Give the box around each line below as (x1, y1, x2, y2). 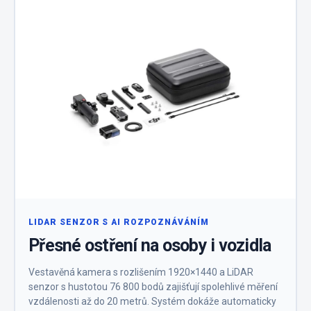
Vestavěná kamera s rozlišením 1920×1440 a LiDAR (28, 267, 253, 278)
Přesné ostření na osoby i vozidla (28, 235, 271, 256)
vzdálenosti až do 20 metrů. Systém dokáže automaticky (28, 296, 276, 308)
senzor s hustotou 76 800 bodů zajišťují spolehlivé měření (28, 281, 278, 293)
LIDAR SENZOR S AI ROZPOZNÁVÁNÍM (28, 217, 209, 228)
